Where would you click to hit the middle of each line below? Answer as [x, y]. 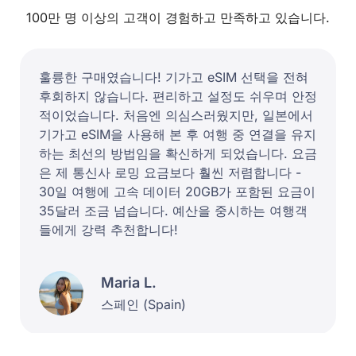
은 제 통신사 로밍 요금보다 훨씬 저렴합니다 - [170, 173]
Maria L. [129, 282]
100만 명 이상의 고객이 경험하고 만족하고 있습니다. [178, 18]
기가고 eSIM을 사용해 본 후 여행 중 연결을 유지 [178, 135]
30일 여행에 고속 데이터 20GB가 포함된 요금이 [177, 192]
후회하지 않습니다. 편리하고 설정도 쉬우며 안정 [178, 97]
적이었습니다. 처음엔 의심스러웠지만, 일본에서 [176, 116]
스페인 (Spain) [143, 304]
